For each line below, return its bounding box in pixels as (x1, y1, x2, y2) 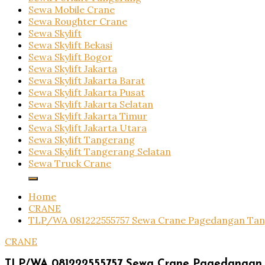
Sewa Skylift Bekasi (28, 39, 112, 51)
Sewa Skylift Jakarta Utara (28, 122, 147, 134)
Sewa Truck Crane (28, 157, 111, 169)
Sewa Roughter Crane (28, 15, 127, 27)
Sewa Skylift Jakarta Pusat (28, 86, 145, 98)
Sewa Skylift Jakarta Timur (28, 110, 147, 122)
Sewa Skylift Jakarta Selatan (28, 98, 153, 110)
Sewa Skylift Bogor (28, 51, 112, 63)
